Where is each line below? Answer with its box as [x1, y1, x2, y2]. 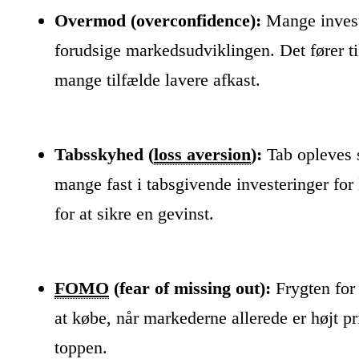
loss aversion [154, 143, 251, 164]
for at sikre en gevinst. [54, 203, 214, 224]
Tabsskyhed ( [54, 143, 154, 164]
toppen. [54, 337, 107, 357]
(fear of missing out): [109, 277, 271, 298]
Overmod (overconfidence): [54, 10, 261, 30]
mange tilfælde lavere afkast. [54, 69, 260, 90]
